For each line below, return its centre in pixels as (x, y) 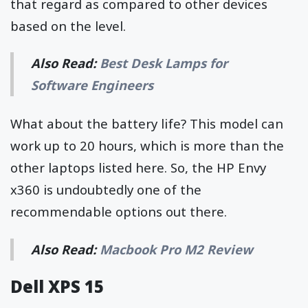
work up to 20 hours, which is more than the (147, 146)
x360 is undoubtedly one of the (106, 190)
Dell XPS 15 (57, 286)
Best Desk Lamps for (164, 63)
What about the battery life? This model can (147, 124)
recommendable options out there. (120, 212)
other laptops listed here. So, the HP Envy (138, 168)
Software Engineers (92, 85)
